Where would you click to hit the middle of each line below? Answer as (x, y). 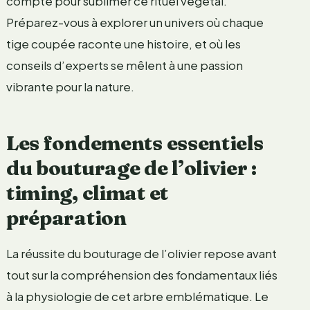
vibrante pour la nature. (70, 86)
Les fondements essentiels (135, 143)
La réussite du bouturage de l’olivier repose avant (141, 253)
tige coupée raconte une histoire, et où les (123, 43)
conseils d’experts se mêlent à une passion (124, 65)
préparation (66, 217)
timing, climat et (87, 192)
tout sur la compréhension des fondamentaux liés (142, 274)
